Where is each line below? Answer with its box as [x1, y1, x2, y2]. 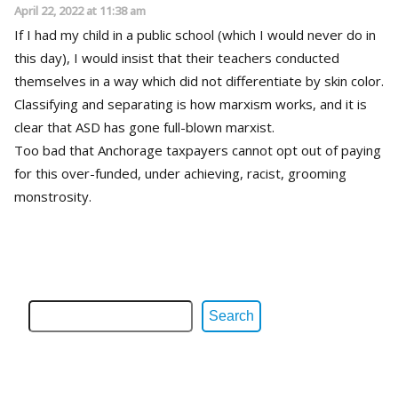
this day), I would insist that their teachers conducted [14, 48, 339, 67]
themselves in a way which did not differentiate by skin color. [14, 71, 384, 90]
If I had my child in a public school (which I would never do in [14, 25, 376, 44]
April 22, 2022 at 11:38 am [14, 2, 146, 19]
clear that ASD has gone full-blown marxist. [14, 117, 275, 136]
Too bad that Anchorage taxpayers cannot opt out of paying [14, 140, 381, 159]
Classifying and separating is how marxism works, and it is [14, 94, 367, 113]
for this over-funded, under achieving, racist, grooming [14, 163, 346, 182]
